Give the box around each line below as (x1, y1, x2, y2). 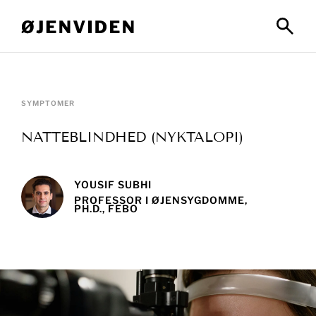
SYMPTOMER (21, 99, 75, 107)
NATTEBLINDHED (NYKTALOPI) (21, 128, 243, 145)
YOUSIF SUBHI (74, 178, 152, 190)
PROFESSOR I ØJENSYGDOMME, (74, 194, 248, 206)
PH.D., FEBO (74, 202, 138, 214)
